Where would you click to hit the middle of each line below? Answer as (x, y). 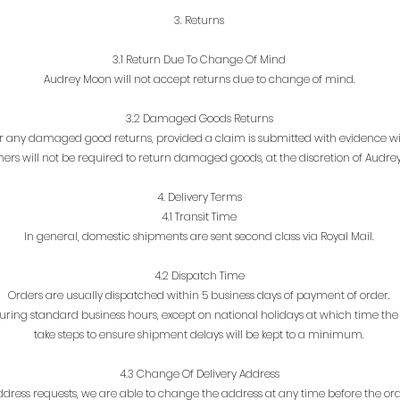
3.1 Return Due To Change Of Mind (199, 59)
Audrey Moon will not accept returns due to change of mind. (199, 79)
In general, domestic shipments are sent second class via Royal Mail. (199, 236)
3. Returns (199, 20)
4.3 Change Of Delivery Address (199, 373)
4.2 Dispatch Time (199, 275)
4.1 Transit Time (199, 216)
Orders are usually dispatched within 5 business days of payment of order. (199, 295)
